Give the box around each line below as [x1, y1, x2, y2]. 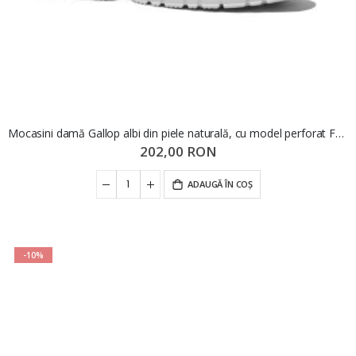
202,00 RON [139, 142, 217, 161]
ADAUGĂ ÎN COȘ [188, 178, 253, 191]
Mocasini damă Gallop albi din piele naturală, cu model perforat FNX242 [335, 125, 344, 141]
